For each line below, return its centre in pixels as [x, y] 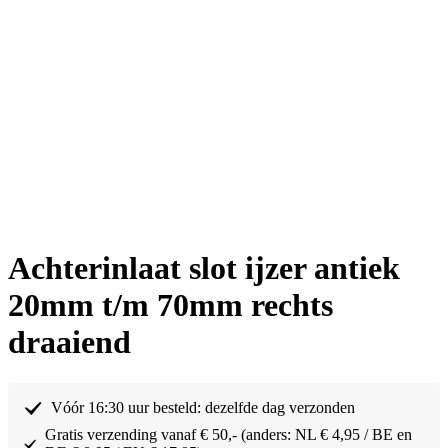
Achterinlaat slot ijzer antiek [204, 268]
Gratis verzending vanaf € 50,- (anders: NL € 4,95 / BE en [229, 434]
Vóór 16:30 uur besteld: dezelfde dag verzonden [203, 407]
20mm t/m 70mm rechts [170, 305]
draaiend [69, 342]
